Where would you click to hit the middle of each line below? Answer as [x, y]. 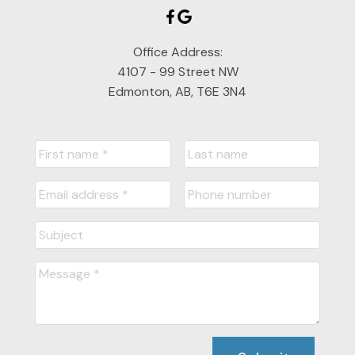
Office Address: [177, 52]
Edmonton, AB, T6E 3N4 [177, 91]
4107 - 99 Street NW [177, 71]
